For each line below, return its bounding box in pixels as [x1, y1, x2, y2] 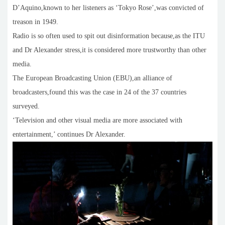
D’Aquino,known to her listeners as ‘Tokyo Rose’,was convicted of [13, 4, 204, 12]
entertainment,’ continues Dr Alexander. [13, 130, 126, 138]
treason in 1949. [13, 18, 58, 26]
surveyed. [13, 102, 40, 110]
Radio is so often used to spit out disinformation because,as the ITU [13, 32, 205, 40]
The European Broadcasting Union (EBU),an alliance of [13, 74, 172, 82]
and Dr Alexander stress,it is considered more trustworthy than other [13, 46, 206, 54]
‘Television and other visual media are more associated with [13, 116, 182, 124]
